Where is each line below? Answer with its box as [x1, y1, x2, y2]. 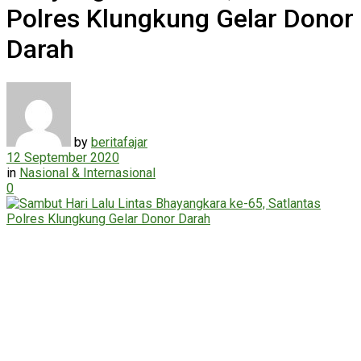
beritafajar [91, 134, 147, 150]
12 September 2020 [6, 149, 119, 165]
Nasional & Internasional [19, 164, 156, 180]
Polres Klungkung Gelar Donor [6, 3, 354, 35]
